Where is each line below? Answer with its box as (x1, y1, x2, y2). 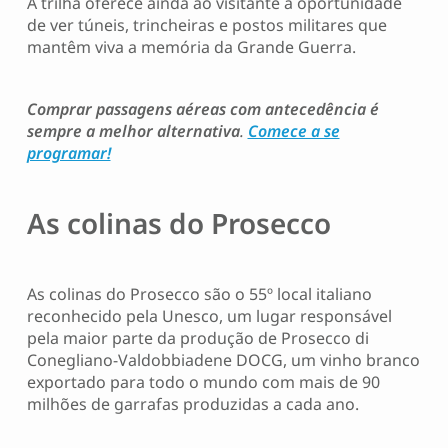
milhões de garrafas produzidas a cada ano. (26, 393, 359, 416)
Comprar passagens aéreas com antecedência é (26, 98, 379, 121)
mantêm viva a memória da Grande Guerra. (26, 36, 356, 59)
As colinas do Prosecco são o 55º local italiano (26, 283, 372, 306)
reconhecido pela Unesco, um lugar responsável (26, 305, 392, 328)
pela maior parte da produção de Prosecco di (26, 327, 369, 350)
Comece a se (247, 120, 340, 143)
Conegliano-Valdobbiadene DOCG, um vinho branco (26, 349, 420, 372)
